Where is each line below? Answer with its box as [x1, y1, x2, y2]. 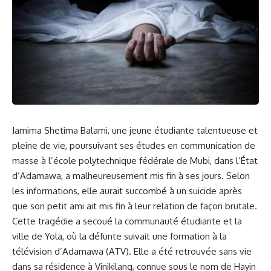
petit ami [47, 200, 84, 212]
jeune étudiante [129, 124, 194, 136]
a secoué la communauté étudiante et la [73, 215, 242, 227]
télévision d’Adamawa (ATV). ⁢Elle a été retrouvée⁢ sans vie [12, 245, 252, 257]
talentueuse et [194, 124, 258, 136]
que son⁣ [12, 200, 47, 212]
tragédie [38, 215, 73, 227]
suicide [189, 184, 217, 197]
